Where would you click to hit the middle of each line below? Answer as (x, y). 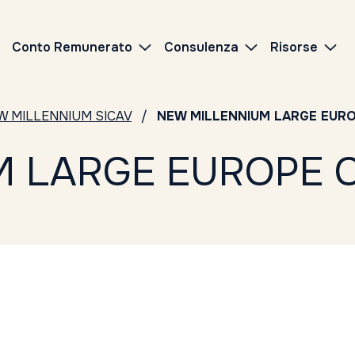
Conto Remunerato (72, 47)
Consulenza (201, 47)
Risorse (294, 47)
